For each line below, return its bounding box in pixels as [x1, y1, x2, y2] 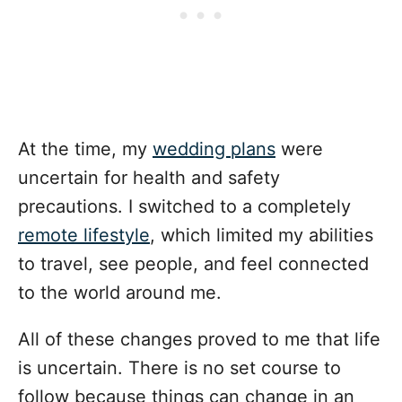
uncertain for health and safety [18, 167, 280, 189]
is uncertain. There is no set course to [18, 357, 341, 380]
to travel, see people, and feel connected [18, 253, 369, 275]
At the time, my [18, 138, 153, 161]
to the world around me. [18, 282, 222, 304]
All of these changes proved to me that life [18, 328, 380, 351]
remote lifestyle [18, 224, 150, 247]
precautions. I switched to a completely [18, 196, 351, 218]
